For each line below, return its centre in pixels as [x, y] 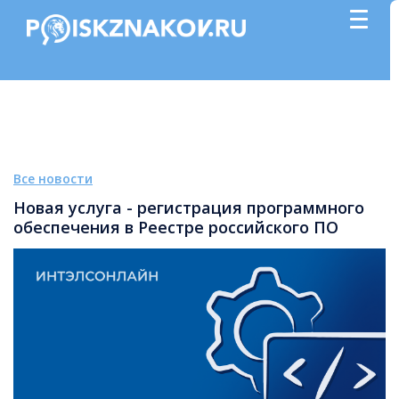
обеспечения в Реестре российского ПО [176, 227]
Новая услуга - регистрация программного [189, 208]
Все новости [53, 179]
